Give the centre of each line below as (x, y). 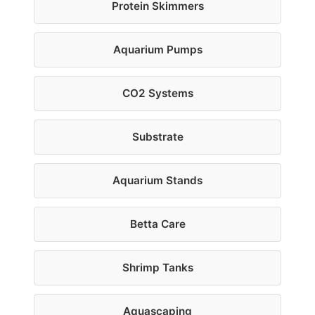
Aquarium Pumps (157, 50)
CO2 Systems (157, 93)
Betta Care (157, 224)
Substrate (157, 137)
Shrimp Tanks (157, 268)
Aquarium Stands (157, 180)
